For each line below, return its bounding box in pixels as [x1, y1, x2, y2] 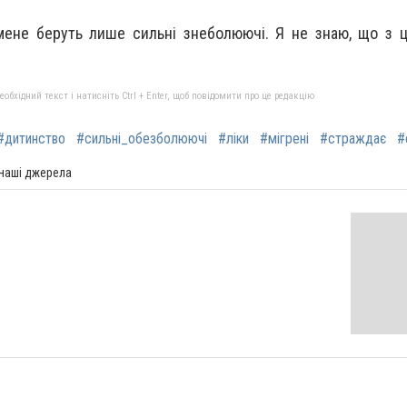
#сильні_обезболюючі [76, 129, 207, 147]
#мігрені [260, 129, 309, 147]
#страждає [320, 129, 386, 147]
